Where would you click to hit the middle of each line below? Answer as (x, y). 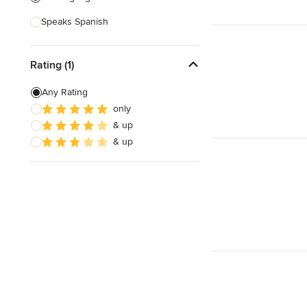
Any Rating (65, 92)
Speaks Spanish (75, 22)
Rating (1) (52, 65)
